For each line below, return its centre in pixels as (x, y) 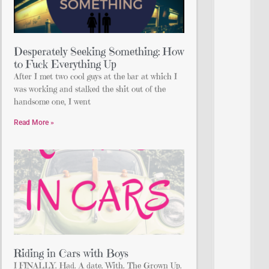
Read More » (34, 122)
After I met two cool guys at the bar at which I (95, 76)
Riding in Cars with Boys (71, 253)
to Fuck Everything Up (65, 64)
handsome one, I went (52, 101)
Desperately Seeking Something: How (99, 51)
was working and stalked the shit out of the (90, 89)
